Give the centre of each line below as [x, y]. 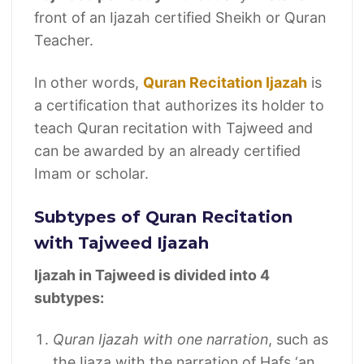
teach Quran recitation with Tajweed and [173, 128]
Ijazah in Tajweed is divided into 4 [152, 275]
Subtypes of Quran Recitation [163, 216]
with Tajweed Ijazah [121, 242]
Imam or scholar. [91, 173]
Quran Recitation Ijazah [225, 82]
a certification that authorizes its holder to [179, 105]
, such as [299, 340]
